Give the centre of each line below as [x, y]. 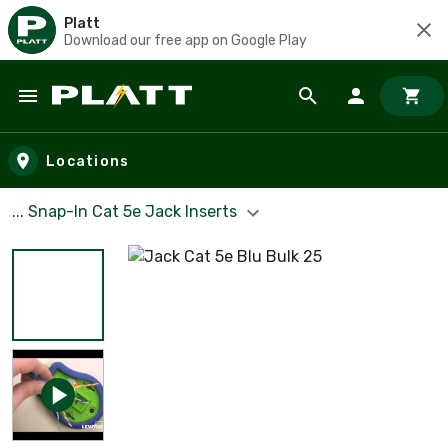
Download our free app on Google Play [185, 40]
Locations [88, 161]
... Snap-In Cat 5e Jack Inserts [126, 211]
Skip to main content [105, 115]
